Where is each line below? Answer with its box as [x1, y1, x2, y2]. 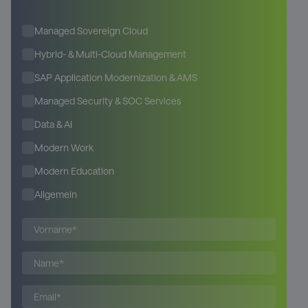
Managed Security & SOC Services [34, 94, 181, 107]
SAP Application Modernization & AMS [34, 71, 197, 83]
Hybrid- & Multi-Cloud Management [34, 47, 186, 60]
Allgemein [34, 188, 77, 200]
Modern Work [34, 141, 93, 153]
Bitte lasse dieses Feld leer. [21, 217, 149, 230]
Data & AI [34, 118, 72, 130]
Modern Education [34, 164, 114, 177]
